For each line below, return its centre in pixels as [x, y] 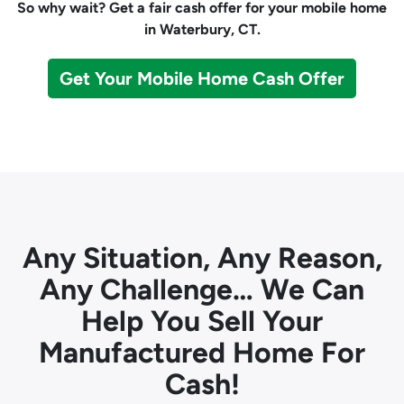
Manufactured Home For [202, 353]
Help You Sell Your [202, 321]
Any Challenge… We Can [202, 289]
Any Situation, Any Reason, [202, 258]
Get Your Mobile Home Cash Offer [202, 78]
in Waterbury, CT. [202, 29]
